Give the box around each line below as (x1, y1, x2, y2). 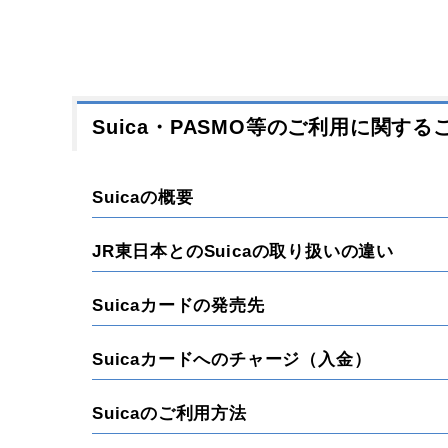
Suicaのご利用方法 (92, 404, 247, 423)
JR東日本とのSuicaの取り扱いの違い (92, 242, 394, 261)
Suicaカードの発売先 (92, 296, 265, 315)
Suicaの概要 (92, 188, 194, 207)
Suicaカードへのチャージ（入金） (92, 350, 372, 369)
